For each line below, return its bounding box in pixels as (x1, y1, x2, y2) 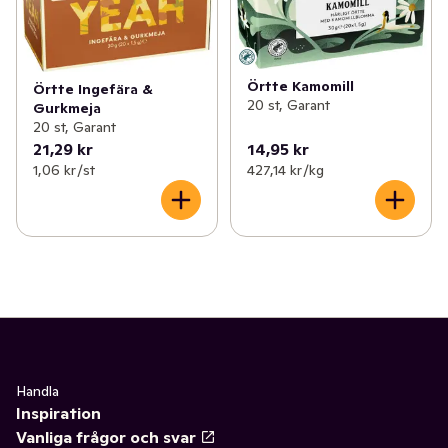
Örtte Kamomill (246, 77, 354, 96)
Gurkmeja (33, 98, 101, 117)
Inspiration (16, 402, 101, 423)
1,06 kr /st (33, 160, 95, 179)
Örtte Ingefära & (33, 79, 153, 98)
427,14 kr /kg (246, 160, 324, 179)
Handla (16, 381, 59, 400)
